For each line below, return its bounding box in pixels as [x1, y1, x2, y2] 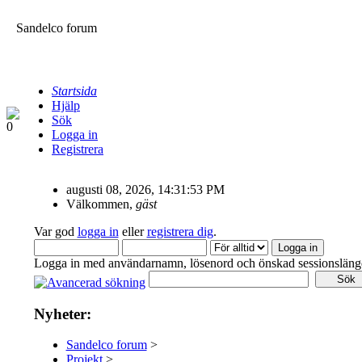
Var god [33, 225, 78, 238]
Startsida [52, 84, 97, 98]
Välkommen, [65, 197, 136, 211]
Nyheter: [33, 305, 91, 322]
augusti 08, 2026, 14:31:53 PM [65, 183, 225, 196]
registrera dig [146, 225, 213, 238]
